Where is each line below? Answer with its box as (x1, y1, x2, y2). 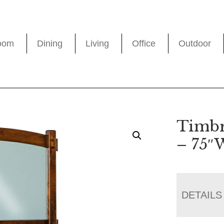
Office (132, 38, 156, 49)
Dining (37, 38, 63, 49)
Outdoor (178, 38, 211, 49)
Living (85, 38, 109, 49)
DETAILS (181, 189, 222, 200)
